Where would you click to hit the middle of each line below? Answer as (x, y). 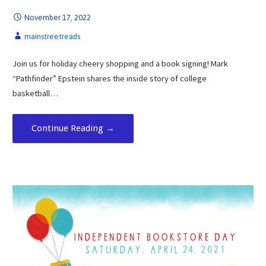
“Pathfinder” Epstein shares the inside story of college (109, 78)
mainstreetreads (52, 37)
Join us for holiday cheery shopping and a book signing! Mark (120, 63)
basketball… (35, 93)
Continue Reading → (73, 128)
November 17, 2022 (57, 18)
